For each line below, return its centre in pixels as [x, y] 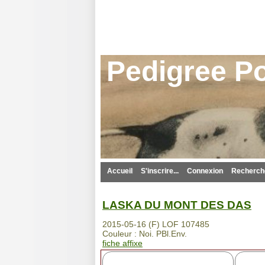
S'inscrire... [160, 171]
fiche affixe [122, 243]
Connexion [205, 171]
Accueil [120, 171]
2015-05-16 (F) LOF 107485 [156, 224]
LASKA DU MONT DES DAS [177, 205]
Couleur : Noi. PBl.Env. [145, 233]
